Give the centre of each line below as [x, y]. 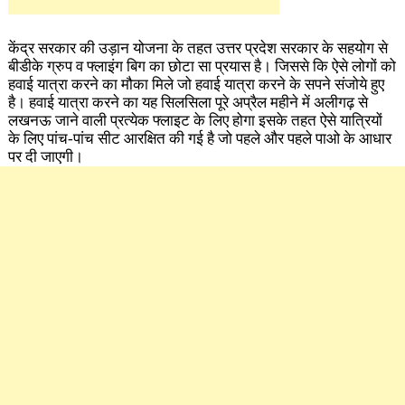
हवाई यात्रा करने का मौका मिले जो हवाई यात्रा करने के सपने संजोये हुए [196, 84]
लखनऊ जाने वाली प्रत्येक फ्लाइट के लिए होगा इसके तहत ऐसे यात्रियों [195, 120]
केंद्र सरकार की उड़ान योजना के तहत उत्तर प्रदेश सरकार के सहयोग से [198, 48]
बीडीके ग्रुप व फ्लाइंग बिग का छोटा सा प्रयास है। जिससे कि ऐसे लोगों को [202, 66]
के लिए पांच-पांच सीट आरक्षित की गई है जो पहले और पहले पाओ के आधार [199, 138]
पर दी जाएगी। [45, 156]
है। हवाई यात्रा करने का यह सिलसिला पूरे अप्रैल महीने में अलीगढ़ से [188, 102]
